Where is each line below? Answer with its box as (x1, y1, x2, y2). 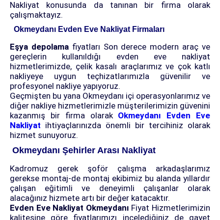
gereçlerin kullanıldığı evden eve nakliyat (10, 52, 210, 62)
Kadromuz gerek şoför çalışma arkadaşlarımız (10, 164, 210, 174)
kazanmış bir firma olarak (10, 110, 118, 121)
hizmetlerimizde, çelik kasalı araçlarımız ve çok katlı (10, 61, 210, 72)
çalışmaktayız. (10, 10, 63, 20)
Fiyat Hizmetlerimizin (131, 203, 211, 213)
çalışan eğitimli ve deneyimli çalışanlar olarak (10, 183, 210, 193)
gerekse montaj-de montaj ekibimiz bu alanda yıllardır (10, 173, 210, 184)
